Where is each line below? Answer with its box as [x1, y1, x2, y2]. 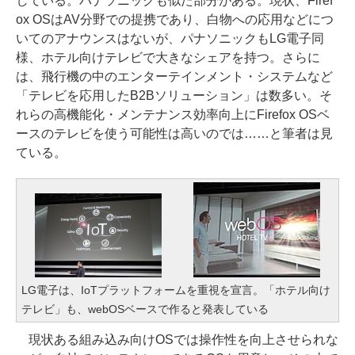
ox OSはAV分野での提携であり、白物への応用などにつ [16, 12, 334, 26]
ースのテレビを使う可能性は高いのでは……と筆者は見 [16, 126, 333, 140]
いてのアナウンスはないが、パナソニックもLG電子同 [16, 31, 324, 45]
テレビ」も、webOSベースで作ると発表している [21, 302, 269, 315]
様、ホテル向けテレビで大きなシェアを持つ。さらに [16, 50, 320, 64]
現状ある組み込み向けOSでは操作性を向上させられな [16, 332, 338, 346]
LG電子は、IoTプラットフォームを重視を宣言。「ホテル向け [21, 283, 330, 296]
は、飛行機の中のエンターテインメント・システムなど [16, 69, 333, 83]
